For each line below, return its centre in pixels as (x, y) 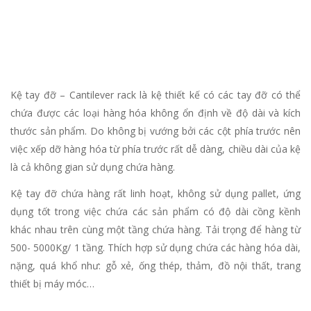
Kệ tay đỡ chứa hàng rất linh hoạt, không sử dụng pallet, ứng (155, 194)
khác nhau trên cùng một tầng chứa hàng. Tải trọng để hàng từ (155, 230)
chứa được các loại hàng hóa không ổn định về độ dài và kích (155, 113)
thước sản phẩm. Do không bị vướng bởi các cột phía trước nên (155, 131)
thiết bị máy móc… (52, 284)
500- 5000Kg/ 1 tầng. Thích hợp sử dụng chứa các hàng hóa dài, (155, 248)
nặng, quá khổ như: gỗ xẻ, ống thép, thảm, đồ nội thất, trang (155, 266)
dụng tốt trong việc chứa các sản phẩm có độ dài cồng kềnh (155, 212)
